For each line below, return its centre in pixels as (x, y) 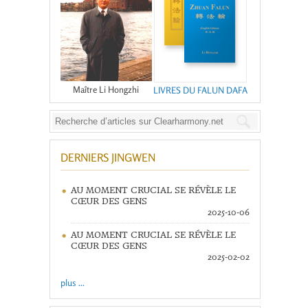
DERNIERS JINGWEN (108, 158)
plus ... (72, 283)
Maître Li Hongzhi (106, 90)
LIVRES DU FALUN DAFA (200, 90)
